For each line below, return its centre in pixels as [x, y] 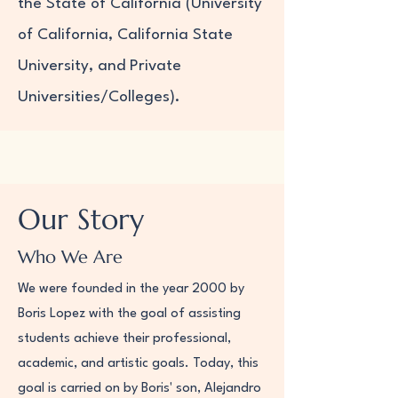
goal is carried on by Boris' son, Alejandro [139, 389]
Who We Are [70, 257]
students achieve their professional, [124, 339]
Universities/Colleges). [99, 97]
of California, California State [125, 35]
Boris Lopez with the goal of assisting [129, 314]
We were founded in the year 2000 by [131, 289]
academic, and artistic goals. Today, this [138, 364]
